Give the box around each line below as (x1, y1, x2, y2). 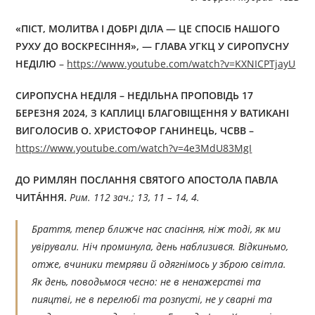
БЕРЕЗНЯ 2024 (15, 106, 86, 120)
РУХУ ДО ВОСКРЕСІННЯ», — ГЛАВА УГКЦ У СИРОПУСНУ (15, 39, 290, 53)
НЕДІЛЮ (15, 57, 60, 71)
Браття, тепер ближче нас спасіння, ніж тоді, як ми (32, 222, 281, 236)
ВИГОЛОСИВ (15, 124, 82, 138)
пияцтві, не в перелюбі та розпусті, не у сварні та (32, 292, 273, 307)
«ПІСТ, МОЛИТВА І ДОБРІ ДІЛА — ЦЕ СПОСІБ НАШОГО (15, 22, 281, 36)
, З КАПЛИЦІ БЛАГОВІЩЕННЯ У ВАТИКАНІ (85, 106, 290, 120)
